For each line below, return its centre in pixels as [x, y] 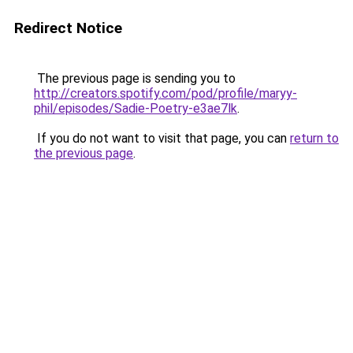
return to [314, 138]
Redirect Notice [68, 28]
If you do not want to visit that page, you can [162, 138]
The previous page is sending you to [135, 78]
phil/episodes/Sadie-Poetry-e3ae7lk [136, 108]
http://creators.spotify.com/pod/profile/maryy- [165, 93]
